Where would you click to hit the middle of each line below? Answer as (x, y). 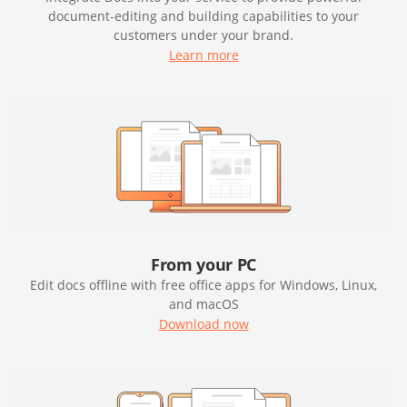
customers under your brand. (203, 35)
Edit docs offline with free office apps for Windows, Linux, (203, 285)
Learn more (203, 55)
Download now (203, 324)
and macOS (203, 304)
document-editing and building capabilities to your (203, 16)
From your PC (203, 265)
